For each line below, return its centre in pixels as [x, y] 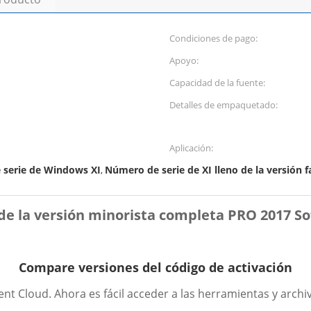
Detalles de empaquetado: [224, 105]
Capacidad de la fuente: [217, 83]
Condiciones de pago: [213, 38]
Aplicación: [191, 148]
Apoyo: [184, 60]
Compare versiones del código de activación [155, 267]
